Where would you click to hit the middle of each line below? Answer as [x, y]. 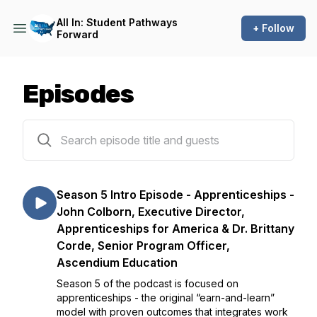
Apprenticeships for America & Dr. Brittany [175, 229]
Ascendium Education [117, 263]
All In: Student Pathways [117, 22]
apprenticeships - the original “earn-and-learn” [166, 298]
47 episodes [52, 128]
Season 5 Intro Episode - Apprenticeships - [175, 195]
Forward [77, 34]
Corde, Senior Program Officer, [143, 246]
